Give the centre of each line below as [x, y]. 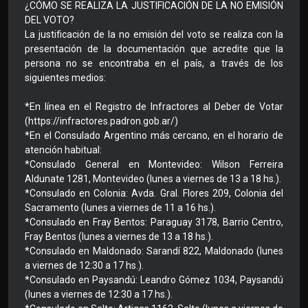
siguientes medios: [65, 78]
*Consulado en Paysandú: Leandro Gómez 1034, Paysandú [154, 280]
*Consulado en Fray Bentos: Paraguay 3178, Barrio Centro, [154, 222]
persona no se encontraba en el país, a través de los [154, 64]
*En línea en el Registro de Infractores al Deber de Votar [154, 107]
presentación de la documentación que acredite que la [154, 49]
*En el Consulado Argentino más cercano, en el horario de [154, 136]
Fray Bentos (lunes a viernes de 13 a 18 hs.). [119, 237]
